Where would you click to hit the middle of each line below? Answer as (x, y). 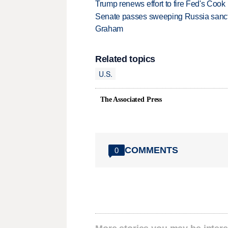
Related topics (125, 59)
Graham (109, 29)
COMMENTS (151, 150)
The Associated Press (131, 100)
